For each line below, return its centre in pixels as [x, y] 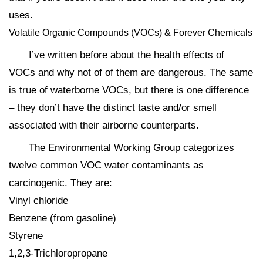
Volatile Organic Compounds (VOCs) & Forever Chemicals [131, 32]
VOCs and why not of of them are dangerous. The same [131, 72]
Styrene [26, 235]
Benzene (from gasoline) [63, 218]
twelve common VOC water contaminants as [106, 165]
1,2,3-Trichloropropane [58, 253]
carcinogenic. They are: [60, 183]
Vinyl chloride [38, 200]
